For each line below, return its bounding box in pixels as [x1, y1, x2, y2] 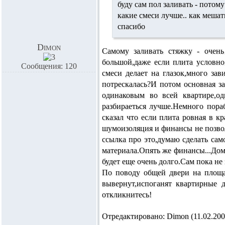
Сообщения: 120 [21, 62, 77, 70]
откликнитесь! [102, 190, 152, 199]
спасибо [118, 22, 145, 31]
